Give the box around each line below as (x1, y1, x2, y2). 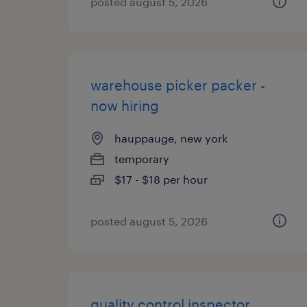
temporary (114, 152, 169, 165)
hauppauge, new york (114, 132, 228, 145)
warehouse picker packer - (90, 77, 265, 93)
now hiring (90, 97, 159, 114)
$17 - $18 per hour (114, 173, 208, 186)
